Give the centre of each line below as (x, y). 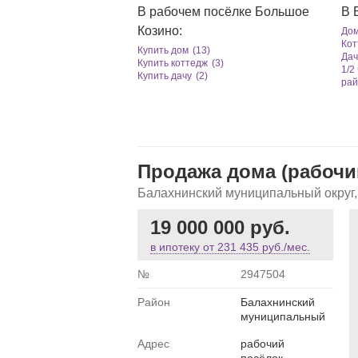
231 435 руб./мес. (264, 247)
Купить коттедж (173, 63)
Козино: (160, 31)
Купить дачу (165, 76)
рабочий (263, 344)
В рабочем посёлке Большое (223, 12)
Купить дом (163, 50)
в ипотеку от (184, 247)
